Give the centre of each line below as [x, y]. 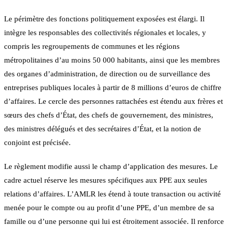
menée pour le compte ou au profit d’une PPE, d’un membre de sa [109, 207]
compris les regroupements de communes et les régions [92, 46]
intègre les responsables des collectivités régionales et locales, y [105, 32]
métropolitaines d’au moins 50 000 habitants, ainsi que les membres [112, 60]
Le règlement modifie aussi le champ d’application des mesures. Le [111, 166]
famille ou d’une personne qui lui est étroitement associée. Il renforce [114, 221]
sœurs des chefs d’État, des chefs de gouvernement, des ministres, [109, 115]
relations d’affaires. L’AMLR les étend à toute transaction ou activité [112, 194]
